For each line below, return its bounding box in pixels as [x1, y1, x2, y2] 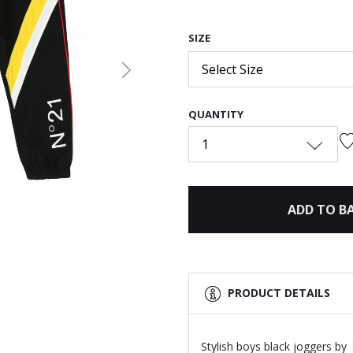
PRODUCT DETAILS [228, 284, 330, 300]
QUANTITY [188, 107, 243, 122]
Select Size [202, 61, 263, 79]
